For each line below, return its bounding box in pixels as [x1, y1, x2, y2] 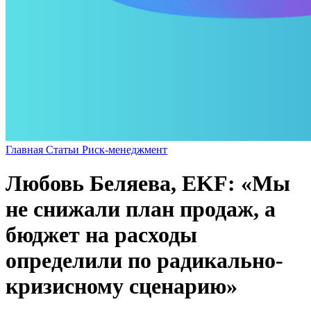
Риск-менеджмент [82, 143, 167, 155]
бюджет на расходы [6, 222, 197, 248]
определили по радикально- [6, 248, 283, 274]
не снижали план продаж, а [6, 196, 276, 222]
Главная [6, 143, 46, 155]
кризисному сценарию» [6, 274, 237, 299]
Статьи [46, 143, 82, 155]
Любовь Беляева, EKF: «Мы [6, 171, 290, 196]
